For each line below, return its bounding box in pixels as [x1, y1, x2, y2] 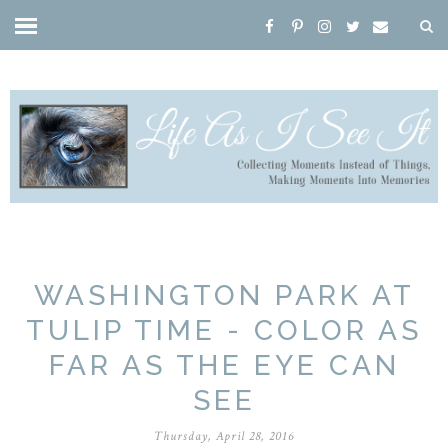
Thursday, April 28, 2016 [154, 427, 294, 445]
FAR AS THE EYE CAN [48, 348, 400, 382]
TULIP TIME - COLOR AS [26, 313, 422, 347]
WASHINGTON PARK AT [33, 278, 415, 312]
